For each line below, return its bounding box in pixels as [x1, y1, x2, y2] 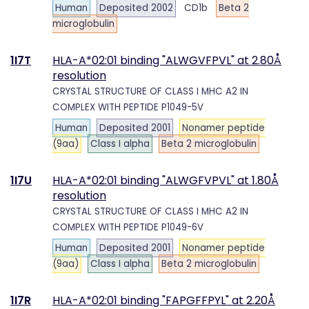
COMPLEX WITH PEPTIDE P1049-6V [52, 220, 203, 234]
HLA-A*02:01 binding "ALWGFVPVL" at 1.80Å [52, 172, 279, 188]
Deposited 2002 [99, 1, 173, 14]
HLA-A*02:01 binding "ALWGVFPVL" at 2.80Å [52, 52, 281, 68]
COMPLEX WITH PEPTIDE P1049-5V [52, 100, 203, 114]
